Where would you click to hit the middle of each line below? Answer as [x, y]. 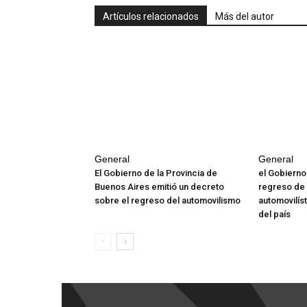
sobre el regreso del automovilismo [168, 200]
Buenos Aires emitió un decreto [159, 187]
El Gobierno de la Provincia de [156, 173]
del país [274, 214]
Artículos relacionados [151, 16]
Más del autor [245, 16]
